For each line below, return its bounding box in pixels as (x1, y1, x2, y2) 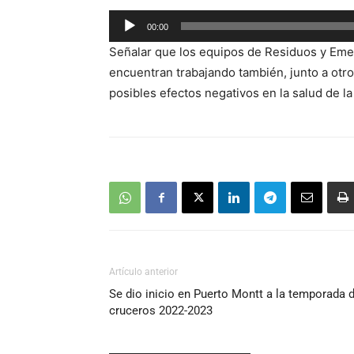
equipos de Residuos (199, 44, 320, 59)
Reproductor (108, 12, 179, 27)
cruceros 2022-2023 (109, 303, 213, 318)
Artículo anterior (109, 266, 178, 277)
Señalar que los (109, 44, 199, 59)
